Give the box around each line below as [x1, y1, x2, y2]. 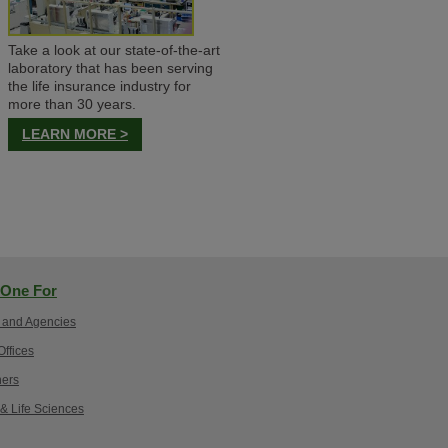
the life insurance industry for [7, 78, 191, 94]
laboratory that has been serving [7, 60, 213, 76]
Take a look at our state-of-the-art [7, 42, 220, 58]
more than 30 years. [7, 96, 136, 112]
